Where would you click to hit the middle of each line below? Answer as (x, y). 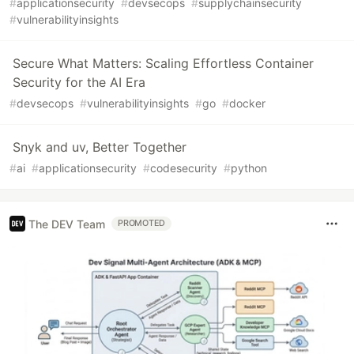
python (249, 168)
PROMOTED (142, 224)
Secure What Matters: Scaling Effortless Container (163, 64)
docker (247, 104)
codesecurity (184, 168)
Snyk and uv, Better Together (100, 147)
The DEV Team (67, 224)
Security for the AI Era (79, 83)
